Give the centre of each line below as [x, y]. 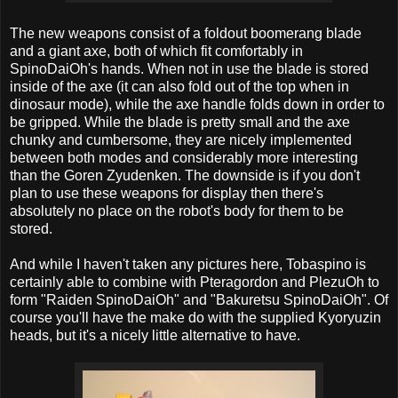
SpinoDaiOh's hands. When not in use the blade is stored [189, 68]
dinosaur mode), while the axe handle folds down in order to [197, 104]
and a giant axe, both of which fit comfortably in [156, 51]
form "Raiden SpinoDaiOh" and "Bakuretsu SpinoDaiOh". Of [199, 299]
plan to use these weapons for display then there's [167, 193]
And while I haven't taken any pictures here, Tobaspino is [188, 264]
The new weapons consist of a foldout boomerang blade [186, 33]
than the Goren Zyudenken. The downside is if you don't [185, 175]
